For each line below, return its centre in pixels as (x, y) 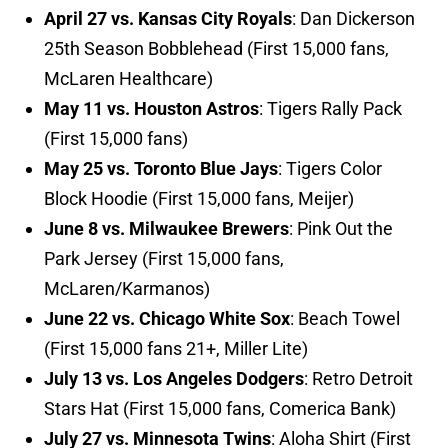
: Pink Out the (341, 229)
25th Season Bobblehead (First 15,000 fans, (216, 49)
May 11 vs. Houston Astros (151, 109)
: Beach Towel (345, 319)
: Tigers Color (330, 169)
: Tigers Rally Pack (330, 109)
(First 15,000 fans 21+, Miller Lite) (176, 349)
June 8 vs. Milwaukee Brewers (166, 229)
